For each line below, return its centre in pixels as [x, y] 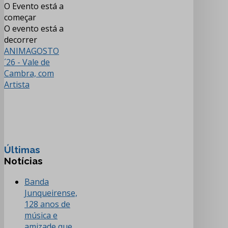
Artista [17, 84]
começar [20, 17]
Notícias [23, 161]
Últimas [22, 150]
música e [41, 216]
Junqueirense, [51, 193]
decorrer [21, 39]
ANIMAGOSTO [32, 51]
